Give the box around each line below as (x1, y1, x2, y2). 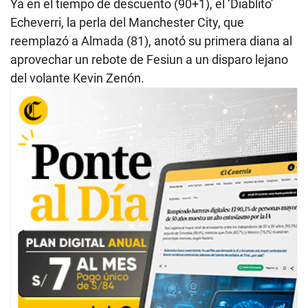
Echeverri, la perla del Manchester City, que (10, 15, 244, 30)
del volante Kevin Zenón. (10, 71, 144, 86)
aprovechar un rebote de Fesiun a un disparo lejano (10, 52, 288, 67)
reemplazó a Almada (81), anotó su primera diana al (10, 34, 292, 49)
